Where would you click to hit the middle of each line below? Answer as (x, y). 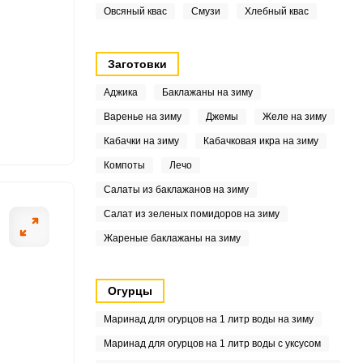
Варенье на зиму (142, 117)
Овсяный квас (135, 11)
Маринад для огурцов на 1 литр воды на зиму (208, 319)
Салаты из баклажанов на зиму (176, 190)
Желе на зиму (294, 117)
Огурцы (130, 291)
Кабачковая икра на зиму (261, 141)
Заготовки (137, 64)
